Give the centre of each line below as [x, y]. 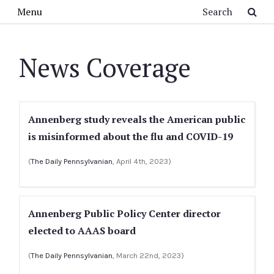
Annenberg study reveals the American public [137, 119]
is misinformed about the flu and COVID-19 [131, 136]
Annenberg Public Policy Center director [124, 213]
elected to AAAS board [82, 231]
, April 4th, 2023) [142, 161]
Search [93, 9]
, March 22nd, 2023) [148, 255]
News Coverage [105, 67]
